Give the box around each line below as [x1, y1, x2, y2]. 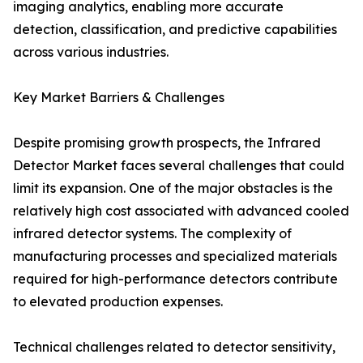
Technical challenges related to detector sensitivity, [13, 339, 335, 356]
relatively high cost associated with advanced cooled [13, 203, 349, 220]
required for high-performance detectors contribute [13, 271, 338, 288]
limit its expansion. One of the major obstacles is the [13, 180, 333, 197]
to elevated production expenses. [13, 293, 223, 310]
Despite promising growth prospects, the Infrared [13, 135, 321, 152]
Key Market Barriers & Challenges [13, 89, 224, 106]
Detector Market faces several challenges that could [13, 157, 344, 174]
